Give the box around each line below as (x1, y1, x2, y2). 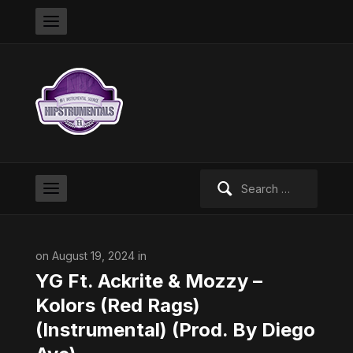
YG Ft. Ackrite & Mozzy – (35, 269, 262, 292)
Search (199, 171, 236, 184)
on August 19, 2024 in (35, 249, 147, 262)
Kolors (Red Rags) (35, 294, 200, 317)
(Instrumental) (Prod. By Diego (35, 318, 315, 341)
